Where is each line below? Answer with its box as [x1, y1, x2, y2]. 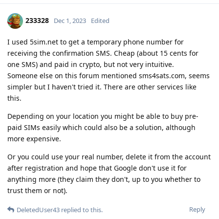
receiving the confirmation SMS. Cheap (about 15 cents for [7, 48, 198, 58]
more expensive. [7, 133, 61, 143]
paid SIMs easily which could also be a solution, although [7, 122, 196, 132]
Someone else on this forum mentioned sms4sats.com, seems [7, 70, 210, 80]
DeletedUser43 [17, 205, 60, 214]
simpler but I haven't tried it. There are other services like [7, 82, 197, 91]
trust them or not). [7, 185, 67, 195]
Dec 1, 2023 [54, 16, 86, 25]
